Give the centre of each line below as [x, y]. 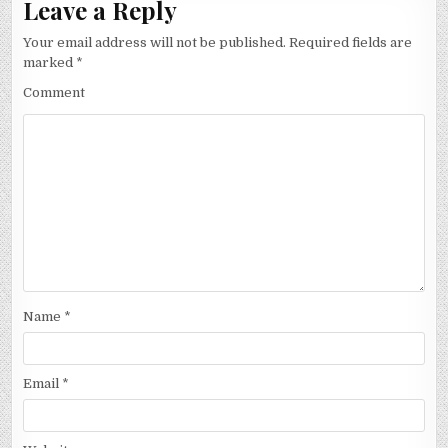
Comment [54, 92]
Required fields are [349, 42]
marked [50, 62]
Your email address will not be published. [155, 42]
